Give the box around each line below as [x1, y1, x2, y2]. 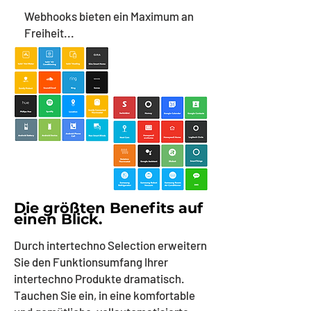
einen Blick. [14, 210, 103, 228]
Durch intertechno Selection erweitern [14, 238, 207, 252]
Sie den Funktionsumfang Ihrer [14, 255, 168, 269]
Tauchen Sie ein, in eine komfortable [14, 288, 195, 302]
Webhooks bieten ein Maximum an [24, 9, 194, 23]
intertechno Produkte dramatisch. [14, 271, 185, 285]
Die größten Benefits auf [14, 199, 203, 217]
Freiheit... [24, 26, 74, 40]
